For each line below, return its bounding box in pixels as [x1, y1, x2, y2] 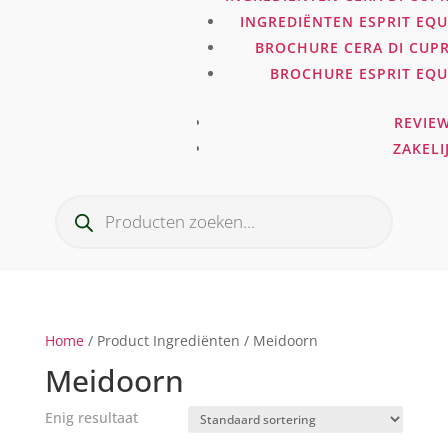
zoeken [53, 205, 101, 224]
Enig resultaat [44, 408, 138, 427]
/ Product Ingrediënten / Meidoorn [83, 331, 318, 350]
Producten [53, 191, 123, 210]
